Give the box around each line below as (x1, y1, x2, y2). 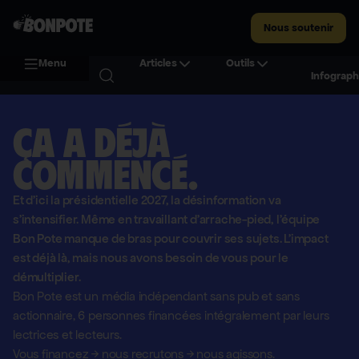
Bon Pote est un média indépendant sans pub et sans (13, 288, 300, 304)
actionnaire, (13, 308, 79, 323)
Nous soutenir (264, 21, 333, 34)
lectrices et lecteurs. (13, 327, 122, 342)
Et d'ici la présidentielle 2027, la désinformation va (13, 192, 281, 208)
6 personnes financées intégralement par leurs (78, 308, 329, 323)
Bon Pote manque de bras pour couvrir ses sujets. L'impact (13, 231, 329, 246)
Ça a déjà (13, 120, 169, 164)
